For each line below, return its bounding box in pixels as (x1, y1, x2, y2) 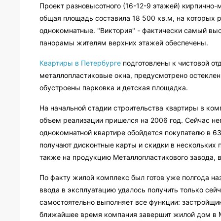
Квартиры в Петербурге (39, 59, 121, 68)
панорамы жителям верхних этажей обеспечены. (39, 38, 208, 47)
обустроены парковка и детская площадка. (39, 83, 188, 92)
